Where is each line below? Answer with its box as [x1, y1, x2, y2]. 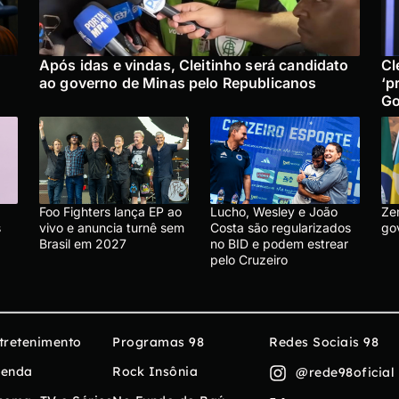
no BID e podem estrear [210, 235, 348, 251]
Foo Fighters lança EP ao [39, 203, 182, 219]
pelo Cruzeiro [210, 251, 288, 267]
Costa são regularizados [210, 219, 351, 235]
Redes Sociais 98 [269, 333, 379, 350]
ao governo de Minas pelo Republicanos [39, 73, 317, 92]
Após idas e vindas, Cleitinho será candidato [39, 55, 349, 74]
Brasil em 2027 [39, 235, 126, 251]
